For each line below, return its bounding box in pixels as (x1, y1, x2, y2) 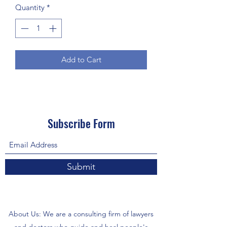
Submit (67, 161, 95, 173)
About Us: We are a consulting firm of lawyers (9, 209, 154, 219)
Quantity (15, 2, 45, 12)
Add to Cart (61, 55, 101, 65)
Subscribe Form (47, 115, 115, 132)
